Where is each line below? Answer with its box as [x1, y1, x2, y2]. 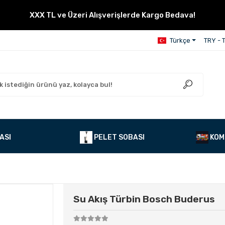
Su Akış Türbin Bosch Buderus [73, 193, 215, 205]
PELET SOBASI [94, 133, 145, 142]
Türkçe [169, 36, 190, 44]
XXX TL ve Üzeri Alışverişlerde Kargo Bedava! [29, 11, 195, 20]
